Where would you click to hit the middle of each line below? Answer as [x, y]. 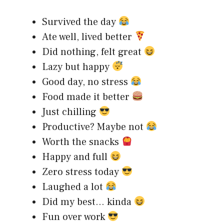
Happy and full [76, 157]
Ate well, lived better [88, 37]
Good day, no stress [86, 82]
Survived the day [80, 22]
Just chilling [70, 112]
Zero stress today [82, 172]
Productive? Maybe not [94, 127]
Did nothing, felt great [93, 52]
